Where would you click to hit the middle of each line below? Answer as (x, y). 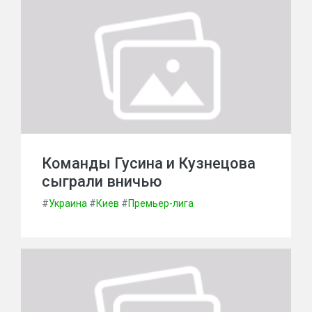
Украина (68, 203)
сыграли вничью (102, 181)
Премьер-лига (161, 203)
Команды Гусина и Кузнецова (149, 163)
